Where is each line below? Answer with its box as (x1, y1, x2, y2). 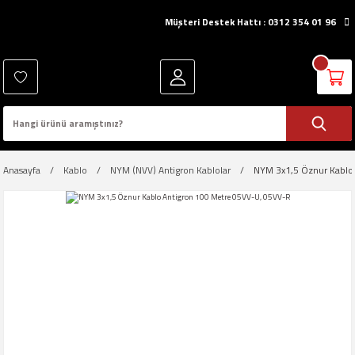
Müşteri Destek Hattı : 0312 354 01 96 (165, 15, 336, 29)
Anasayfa (3, 163, 40, 177)
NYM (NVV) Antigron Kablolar (110, 163, 231, 177)
